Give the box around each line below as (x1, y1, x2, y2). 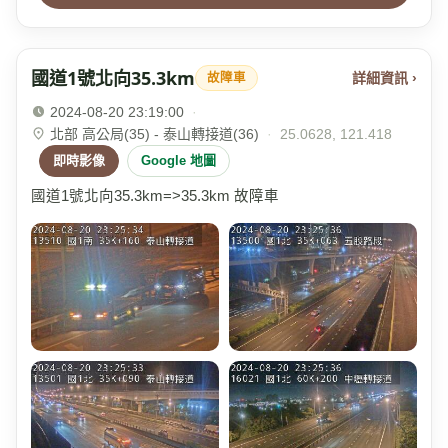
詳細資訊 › (352, 69, 417, 86)
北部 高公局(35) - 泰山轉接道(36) (50, 126, 259, 142)
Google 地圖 (141, 153, 216, 168)
